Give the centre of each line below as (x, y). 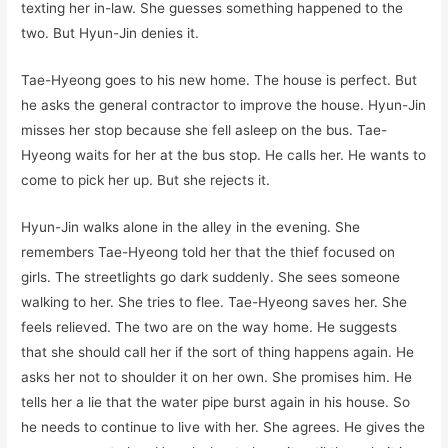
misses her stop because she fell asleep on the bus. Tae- (204, 129)
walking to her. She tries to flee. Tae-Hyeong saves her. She (214, 301)
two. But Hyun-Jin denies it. (110, 32)
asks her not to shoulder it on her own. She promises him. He (217, 376)
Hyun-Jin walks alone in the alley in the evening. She (191, 226)
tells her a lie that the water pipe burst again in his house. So (216, 401)
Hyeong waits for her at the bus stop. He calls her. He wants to (224, 154)
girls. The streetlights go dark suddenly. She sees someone (211, 276)
